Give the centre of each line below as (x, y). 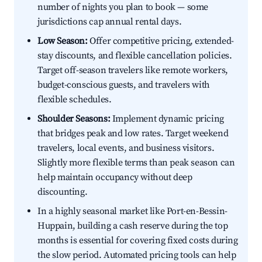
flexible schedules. (75, 100)
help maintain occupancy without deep (115, 177)
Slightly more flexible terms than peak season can (136, 163)
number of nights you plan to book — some (123, 7)
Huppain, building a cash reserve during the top (133, 226)
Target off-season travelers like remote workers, (133, 70)
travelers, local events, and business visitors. (126, 148)
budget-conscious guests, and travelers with (124, 85)
